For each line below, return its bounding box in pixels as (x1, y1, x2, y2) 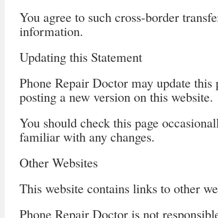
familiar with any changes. (19, 128, 155, 145)
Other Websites (19, 154, 98, 171)
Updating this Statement (19, 48, 142, 65)
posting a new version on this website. (19, 88, 213, 105)
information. (19, 22, 83, 39)
